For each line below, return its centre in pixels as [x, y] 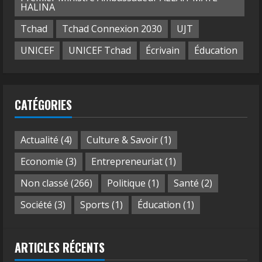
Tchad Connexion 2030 [112, 29]
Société [36, 205]
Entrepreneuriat [127, 162]
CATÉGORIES [43, 104]
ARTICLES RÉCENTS [60, 247]
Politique [126, 183]
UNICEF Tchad [100, 51]
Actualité [39, 140]
